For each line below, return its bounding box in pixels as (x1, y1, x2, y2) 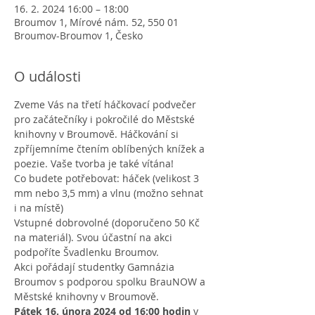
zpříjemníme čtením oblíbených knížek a (14, 142, 207, 155)
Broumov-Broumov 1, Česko (14, 29, 143, 42)
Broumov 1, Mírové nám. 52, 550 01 (14, 15, 179, 29)
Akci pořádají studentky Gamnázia (14, 260, 177, 274)
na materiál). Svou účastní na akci (14, 231, 175, 244)
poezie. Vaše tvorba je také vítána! (14, 157, 174, 170)
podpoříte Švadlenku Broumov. (14, 245, 159, 259)
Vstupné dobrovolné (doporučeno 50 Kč (14, 216, 202, 229)
